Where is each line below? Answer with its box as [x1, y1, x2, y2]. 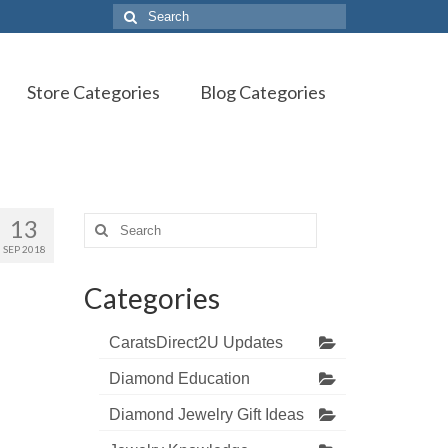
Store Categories [26, 81, 160, 103]
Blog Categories [199, 81, 326, 103]
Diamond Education [108, 369, 250, 387]
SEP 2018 [2, 242, 46, 255]
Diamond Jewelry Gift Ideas [108, 405, 304, 423]
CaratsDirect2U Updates [108, 333, 283, 351]
